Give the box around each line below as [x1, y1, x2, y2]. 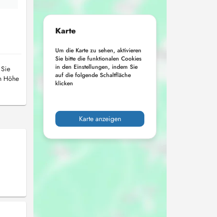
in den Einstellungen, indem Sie [55, 62, 138, 71]
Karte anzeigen [78, 114, 121, 124]
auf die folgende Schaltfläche [55, 70, 131, 79]
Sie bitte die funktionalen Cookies [55, 54, 142, 63]
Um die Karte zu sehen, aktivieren [55, 46, 142, 55]
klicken [55, 78, 74, 88]
